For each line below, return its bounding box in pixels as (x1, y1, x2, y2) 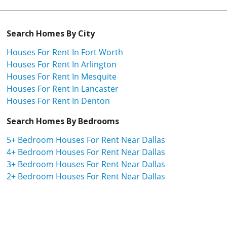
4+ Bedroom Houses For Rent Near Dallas (7, 146, 165, 158)
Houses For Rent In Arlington (7, 58, 117, 70)
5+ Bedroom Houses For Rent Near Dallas (7, 134, 165, 145)
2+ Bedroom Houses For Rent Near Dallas (7, 170, 165, 182)
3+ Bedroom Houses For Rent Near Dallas (7, 158, 165, 170)
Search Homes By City (7, 27, 95, 39)
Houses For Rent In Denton (7, 95, 110, 106)
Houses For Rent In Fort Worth (7, 46, 123, 58)
